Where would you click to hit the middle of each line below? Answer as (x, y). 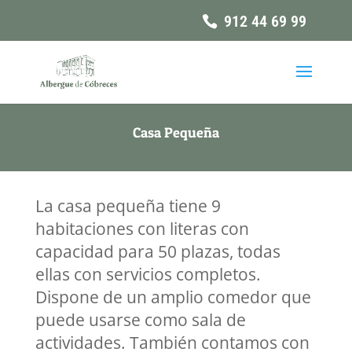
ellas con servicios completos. (148, 274)
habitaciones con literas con (142, 229)
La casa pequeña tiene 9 (128, 206)
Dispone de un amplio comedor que (173, 297)
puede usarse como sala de (140, 320)
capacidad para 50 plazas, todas (158, 251)
